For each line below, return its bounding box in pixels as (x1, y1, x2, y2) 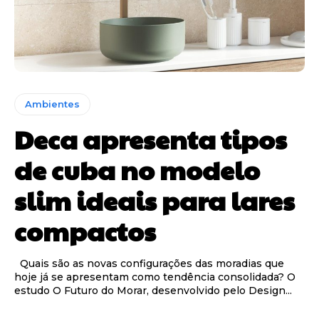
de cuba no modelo (14, 152, 260, 188)
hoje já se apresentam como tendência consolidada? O (14, 271, 296, 284)
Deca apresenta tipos (14, 121, 287, 157)
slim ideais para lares (14, 182, 295, 219)
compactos (14, 213, 156, 249)
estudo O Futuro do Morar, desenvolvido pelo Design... (14, 284, 292, 298)
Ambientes (25, 98, 80, 110)
